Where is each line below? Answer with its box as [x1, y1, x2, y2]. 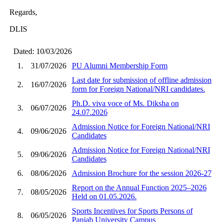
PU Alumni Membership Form [71, 61, 167, 70]
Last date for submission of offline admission [71, 75, 212, 84]
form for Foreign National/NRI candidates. [71, 84, 205, 93]
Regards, [9, 7, 37, 16]
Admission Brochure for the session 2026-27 [71, 168, 212, 177]
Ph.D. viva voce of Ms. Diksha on [71, 99, 179, 108]
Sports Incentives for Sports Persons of [71, 206, 193, 215]
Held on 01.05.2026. [71, 192, 137, 201]
